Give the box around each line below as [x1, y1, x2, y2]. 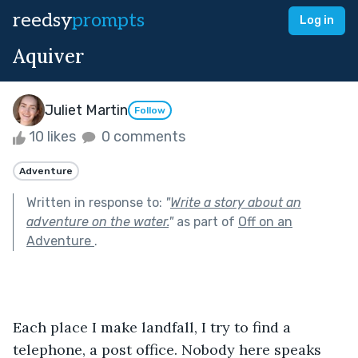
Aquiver [13, 44, 84, 69]
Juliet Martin [45, 101, 128, 119]
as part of [173, 213, 238, 229]
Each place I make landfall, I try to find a [13, 317, 295, 336]
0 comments [98, 128, 185, 145]
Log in [300, 14, 334, 27]
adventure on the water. [26, 213, 169, 229]
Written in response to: [26, 194, 165, 210]
